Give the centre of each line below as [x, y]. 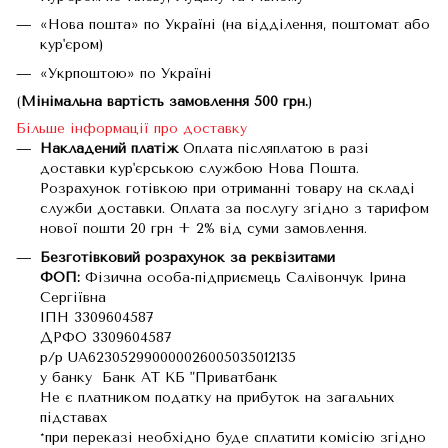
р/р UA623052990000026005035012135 [168, 357]
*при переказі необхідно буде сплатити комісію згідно [233, 437]
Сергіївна [73, 297]
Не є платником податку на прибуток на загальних [217, 397]
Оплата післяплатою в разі [273, 149]
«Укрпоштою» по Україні [126, 73]
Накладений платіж [109, 149]
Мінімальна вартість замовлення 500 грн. [164, 102]
